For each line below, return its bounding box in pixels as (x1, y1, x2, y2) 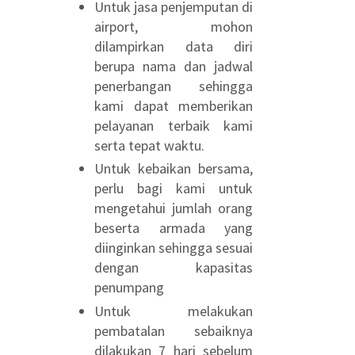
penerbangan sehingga (94, 76, 253, 95)
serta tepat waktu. (94, 136, 204, 155)
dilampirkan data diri (94, 36, 253, 55)
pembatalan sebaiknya (94, 321, 253, 340)
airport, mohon (94, 17, 253, 36)
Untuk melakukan (94, 301, 253, 320)
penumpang (94, 278, 164, 296)
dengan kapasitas (94, 258, 253, 277)
